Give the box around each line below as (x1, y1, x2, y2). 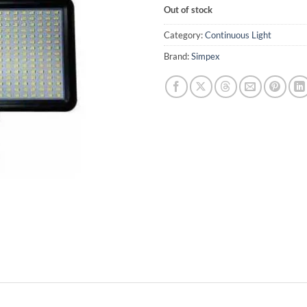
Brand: (164, 50, 191, 62)
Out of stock (164, 4, 212, 16)
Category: (164, 29, 205, 40)
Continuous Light (205, 29, 271, 40)
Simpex (191, 50, 220, 62)
